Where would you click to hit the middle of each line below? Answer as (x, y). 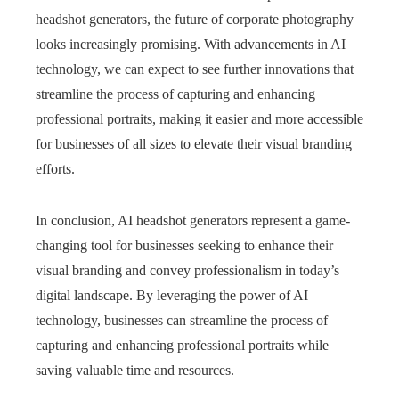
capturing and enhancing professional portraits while (182, 345)
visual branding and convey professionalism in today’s (187, 270)
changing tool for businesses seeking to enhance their (184, 245)
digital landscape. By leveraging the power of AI (172, 295)
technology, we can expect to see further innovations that (195, 69)
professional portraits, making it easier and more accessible (199, 119)
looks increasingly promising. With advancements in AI (191, 44)
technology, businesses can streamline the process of (182, 320)
